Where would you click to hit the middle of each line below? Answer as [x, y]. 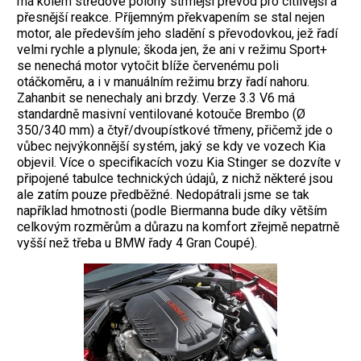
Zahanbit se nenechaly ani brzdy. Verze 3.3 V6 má [156, 98]
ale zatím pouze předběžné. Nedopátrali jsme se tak [163, 195]
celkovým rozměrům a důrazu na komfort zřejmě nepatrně [178, 227]
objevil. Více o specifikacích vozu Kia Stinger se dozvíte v [179, 163]
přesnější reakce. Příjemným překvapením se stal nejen [171, 18]
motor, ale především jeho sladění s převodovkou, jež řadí [177, 34]
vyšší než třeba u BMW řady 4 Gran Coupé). [137, 243]
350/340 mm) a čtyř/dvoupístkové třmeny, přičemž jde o [175, 131]
